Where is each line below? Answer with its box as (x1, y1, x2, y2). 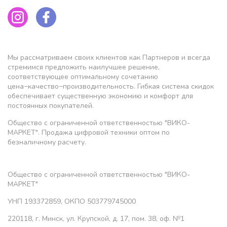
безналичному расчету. (8, 137, 86, 147)
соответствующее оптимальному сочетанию (8, 71, 158, 82)
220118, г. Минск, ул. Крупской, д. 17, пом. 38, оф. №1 (8, 213, 184, 223)
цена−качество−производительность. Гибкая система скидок (8, 81, 214, 91)
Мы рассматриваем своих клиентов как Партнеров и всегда (8, 52, 210, 62)
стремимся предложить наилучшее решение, (8, 62, 160, 72)
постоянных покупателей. (8, 100, 94, 110)
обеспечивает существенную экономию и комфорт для (8, 91, 193, 101)
